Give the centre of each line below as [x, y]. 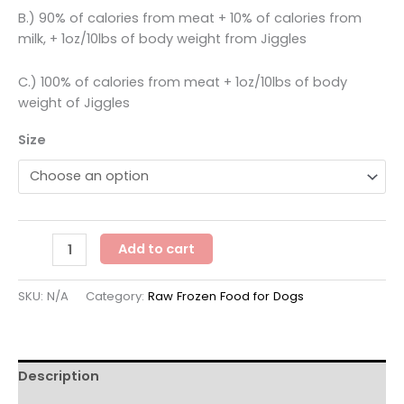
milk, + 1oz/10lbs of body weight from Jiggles [162, 38]
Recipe [39, 347]
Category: [117, 297]
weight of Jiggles [74, 103]
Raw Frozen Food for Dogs [226, 297]
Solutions [47, 243]
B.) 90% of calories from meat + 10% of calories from [190, 18]
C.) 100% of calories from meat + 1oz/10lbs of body [183, 83]
